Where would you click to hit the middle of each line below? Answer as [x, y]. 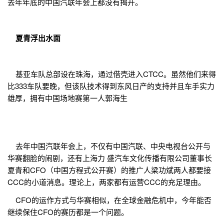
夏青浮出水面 [34, 38]
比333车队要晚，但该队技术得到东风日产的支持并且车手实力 [111, 86]
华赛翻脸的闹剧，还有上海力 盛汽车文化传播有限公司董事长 [110, 158]
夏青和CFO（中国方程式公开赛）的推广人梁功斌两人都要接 [109, 170]
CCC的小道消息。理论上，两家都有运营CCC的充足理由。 [106, 182]
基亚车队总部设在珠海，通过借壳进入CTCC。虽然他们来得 [112, 74]
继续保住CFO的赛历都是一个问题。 [68, 212]
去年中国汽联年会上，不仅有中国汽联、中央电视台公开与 [109, 146]
